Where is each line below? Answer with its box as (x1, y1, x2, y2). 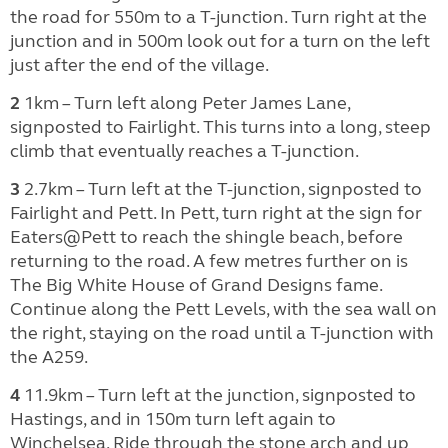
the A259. (10, 345, 88, 368)
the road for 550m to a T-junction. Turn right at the (10, 5, 427, 28)
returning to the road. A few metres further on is (10, 249, 408, 272)
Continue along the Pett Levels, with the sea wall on (10, 297, 437, 320)
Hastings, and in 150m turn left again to (10, 407, 336, 430)
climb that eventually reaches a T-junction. (10, 139, 359, 162)
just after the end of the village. (10, 53, 269, 76)
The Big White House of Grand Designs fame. (10, 273, 382, 296)
